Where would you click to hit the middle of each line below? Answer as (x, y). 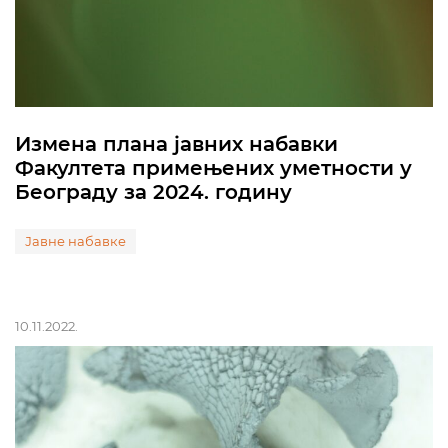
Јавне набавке (75, 241)
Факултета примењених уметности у (213, 168)
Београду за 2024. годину (153, 192)
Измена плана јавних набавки (176, 144)
